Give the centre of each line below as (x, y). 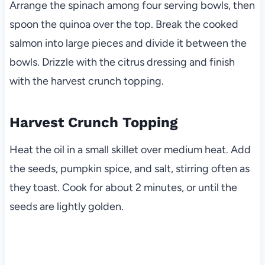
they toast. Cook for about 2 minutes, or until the (123, 187)
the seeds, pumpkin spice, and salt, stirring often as (129, 168)
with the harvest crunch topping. (86, 81)
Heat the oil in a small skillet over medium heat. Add (130, 149)
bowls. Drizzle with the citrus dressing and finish (122, 62)
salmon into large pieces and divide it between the (128, 43)
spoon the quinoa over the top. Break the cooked (124, 24)
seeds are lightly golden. (66, 206)
